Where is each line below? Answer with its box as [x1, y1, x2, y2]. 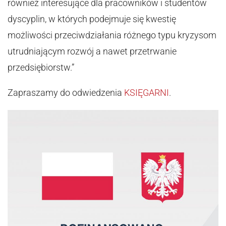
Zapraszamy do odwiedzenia [8, 87, 124, 98]
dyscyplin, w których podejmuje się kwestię [8, 14, 176, 24]
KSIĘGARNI [124, 87, 169, 98]
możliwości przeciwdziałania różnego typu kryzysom [8, 30, 216, 40]
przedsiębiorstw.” [8, 62, 74, 73]
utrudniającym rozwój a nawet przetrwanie [8, 46, 177, 56]
